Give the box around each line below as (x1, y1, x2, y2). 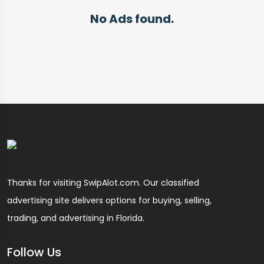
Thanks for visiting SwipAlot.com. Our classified (7, 176, 199, 189)
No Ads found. (90, 11, 174, 27)
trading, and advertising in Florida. (7, 212, 144, 224)
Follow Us (7, 243, 61, 260)
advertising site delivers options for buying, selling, (7, 194, 212, 206)
